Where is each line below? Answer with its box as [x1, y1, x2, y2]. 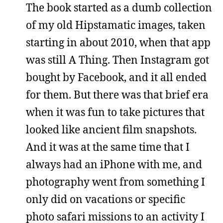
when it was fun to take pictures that [26, 105, 205, 119]
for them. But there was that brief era [26, 87, 209, 102]
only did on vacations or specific [26, 192, 185, 206]
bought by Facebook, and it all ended [26, 70, 207, 84]
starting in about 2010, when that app [26, 35, 211, 49]
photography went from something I [26, 174, 205, 189]
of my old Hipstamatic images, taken [26, 17, 206, 32]
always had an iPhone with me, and [26, 157, 202, 171]
